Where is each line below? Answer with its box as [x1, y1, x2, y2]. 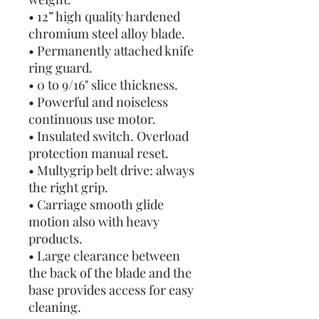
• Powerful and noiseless [28, 93, 168, 110]
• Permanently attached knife [28, 42, 194, 59]
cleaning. [28, 298, 81, 315]
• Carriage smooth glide [28, 196, 164, 213]
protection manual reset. [28, 145, 169, 162]
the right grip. [28, 179, 108, 196]
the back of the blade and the [28, 264, 192, 281]
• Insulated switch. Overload [28, 127, 189, 145]
